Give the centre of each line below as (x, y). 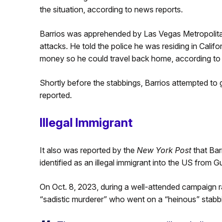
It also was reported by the (88, 150)
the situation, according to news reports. (111, 9)
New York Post (164, 150)
